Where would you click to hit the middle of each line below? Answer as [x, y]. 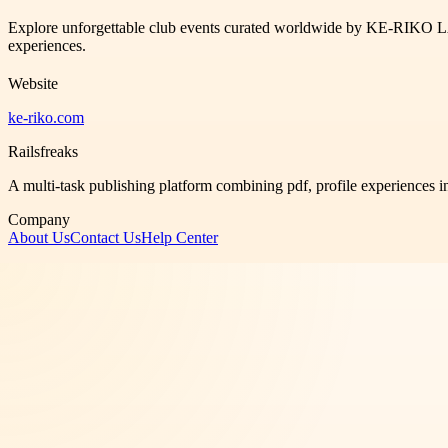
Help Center [179, 237]
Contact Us [105, 237]
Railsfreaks [43, 151]
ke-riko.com [46, 117]
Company [39, 219]
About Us [39, 237]
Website [33, 83]
